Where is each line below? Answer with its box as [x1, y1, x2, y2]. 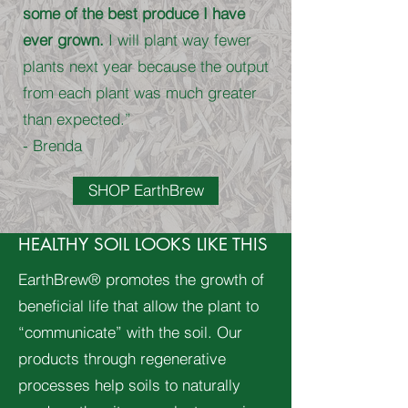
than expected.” [23, 109, 136, 128]
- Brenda [23, 136, 82, 155]
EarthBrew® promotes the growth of [18, 270, 264, 289]
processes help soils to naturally [18, 375, 240, 394]
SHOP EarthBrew [87, 181, 204, 199]
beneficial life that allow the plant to [18, 296, 259, 315]
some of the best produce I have [23, 4, 245, 23]
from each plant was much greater [23, 83, 257, 102]
